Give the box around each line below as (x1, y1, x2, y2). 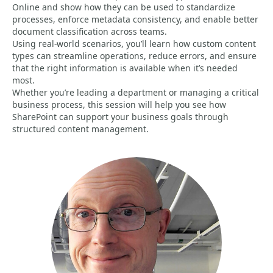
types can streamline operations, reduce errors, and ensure (12, 50, 257, 62)
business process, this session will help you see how (12, 99, 226, 110)
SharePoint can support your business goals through (12, 111, 229, 122)
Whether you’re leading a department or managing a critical (12, 87, 259, 98)
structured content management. (12, 123, 149, 135)
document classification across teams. (12, 26, 167, 37)
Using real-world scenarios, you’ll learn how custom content (12, 38, 256, 49)
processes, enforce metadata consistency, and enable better (12, 13, 258, 25)
